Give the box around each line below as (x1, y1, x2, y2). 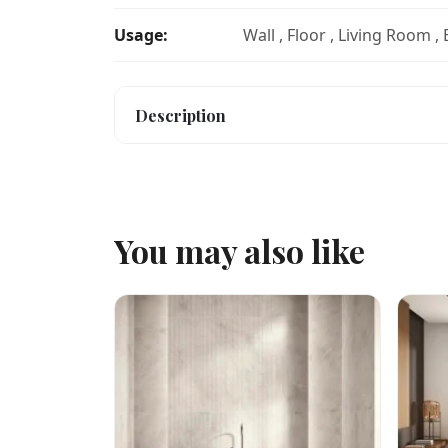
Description (135, 104, 226, 126)
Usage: (114, 24, 168, 46)
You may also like (114, 229, 365, 272)
